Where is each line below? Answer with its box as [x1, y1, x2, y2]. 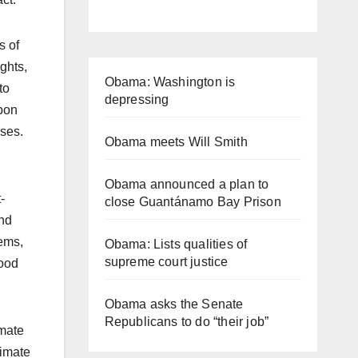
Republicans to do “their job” [104, 314, 269, 328]
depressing [104, 92, 169, 106]
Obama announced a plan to [104, 177, 269, 191]
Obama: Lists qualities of [104, 237, 248, 251]
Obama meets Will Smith [104, 134, 248, 149]
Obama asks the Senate [104, 296, 244, 311]
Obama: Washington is [104, 74, 236, 89]
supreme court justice [104, 254, 229, 268]
